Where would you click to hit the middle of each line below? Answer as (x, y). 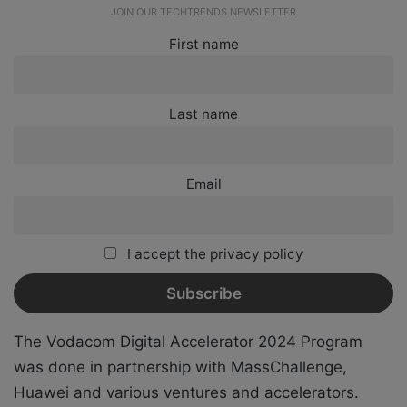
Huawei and (60, 392)
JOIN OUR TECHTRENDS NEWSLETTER (203, 11)
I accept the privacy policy (213, 254)
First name (203, 44)
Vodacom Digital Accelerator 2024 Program (202, 341)
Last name (203, 114)
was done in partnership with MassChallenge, (180, 367)
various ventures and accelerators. (233, 392)
